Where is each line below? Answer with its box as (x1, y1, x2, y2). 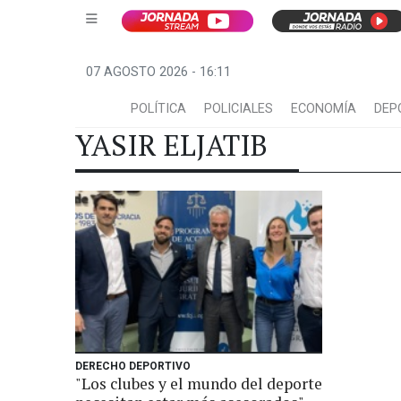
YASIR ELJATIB (75, 126, 268, 164)
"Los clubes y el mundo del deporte (75, 373, 322, 394)
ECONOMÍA (291, 101, 356, 116)
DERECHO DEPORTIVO (75, 360, 191, 372)
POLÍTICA (131, 101, 186, 116)
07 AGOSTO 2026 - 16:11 (86, 64, 231, 80)
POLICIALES (204, 101, 273, 116)
